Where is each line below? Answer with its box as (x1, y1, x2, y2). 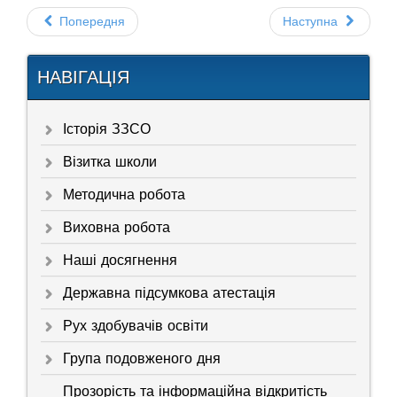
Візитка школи (63, 152, 157, 172)
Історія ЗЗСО (63, 120, 151, 139)
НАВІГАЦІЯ (37, 66, 129, 89)
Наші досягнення (63, 251, 177, 270)
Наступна (283, 14, 338, 29)
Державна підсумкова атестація (63, 284, 276, 303)
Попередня (59, 14, 125, 29)
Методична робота (63, 185, 185, 205)
